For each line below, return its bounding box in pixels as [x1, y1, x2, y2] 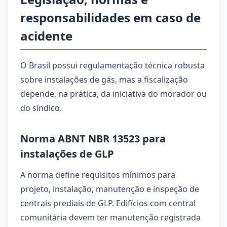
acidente [20, 27, 72, 44]
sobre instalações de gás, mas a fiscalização [20, 74, 188, 85]
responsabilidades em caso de [20, 9, 201, 26]
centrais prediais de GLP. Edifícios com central [20, 198, 196, 209]
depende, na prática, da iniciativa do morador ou [20, 88, 207, 99]
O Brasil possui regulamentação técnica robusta [20, 60, 205, 71]
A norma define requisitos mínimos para [20, 169, 175, 180]
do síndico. [20, 102, 62, 113]
